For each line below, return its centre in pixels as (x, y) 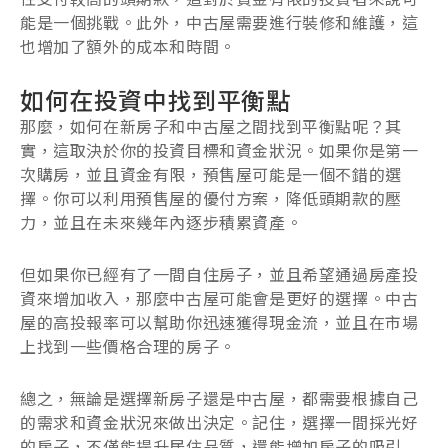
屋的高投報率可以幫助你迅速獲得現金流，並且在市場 (219, 321)
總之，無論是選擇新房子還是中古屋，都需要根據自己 (219, 397)
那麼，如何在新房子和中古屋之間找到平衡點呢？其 (211, 125)
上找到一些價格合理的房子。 (128, 345)
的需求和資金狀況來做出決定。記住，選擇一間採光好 (219, 421)
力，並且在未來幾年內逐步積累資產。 (161, 221)
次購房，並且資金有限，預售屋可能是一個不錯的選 (211, 173)
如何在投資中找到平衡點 (155, 99)
